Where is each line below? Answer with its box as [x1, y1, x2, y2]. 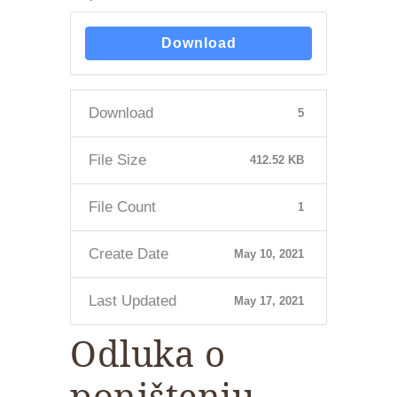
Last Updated [89, 292, 176, 310]
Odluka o [70, 329, 225, 378]
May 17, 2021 [233, 294, 304, 308]
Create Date [89, 245, 168, 263]
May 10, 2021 [233, 247, 304, 261]
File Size [89, 152, 146, 169]
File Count [89, 198, 156, 216]
